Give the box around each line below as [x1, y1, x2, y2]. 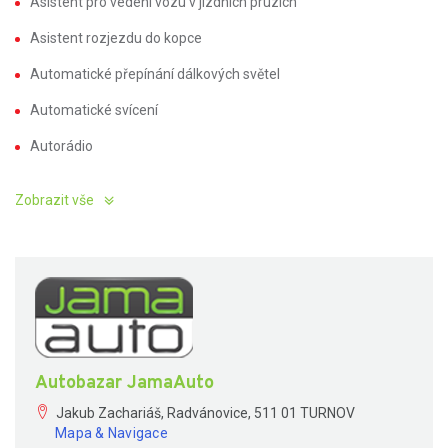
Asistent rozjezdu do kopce [30, 30, 202, 46]
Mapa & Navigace [55, 425, 168, 441]
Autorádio [30, 138, 93, 154]
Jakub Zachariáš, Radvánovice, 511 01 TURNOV [56, 405, 355, 421]
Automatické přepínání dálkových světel [30, 66, 280, 82]
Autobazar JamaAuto [35, 372, 214, 395]
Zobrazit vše [15, 192, 94, 208]
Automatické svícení [30, 102, 158, 118]
